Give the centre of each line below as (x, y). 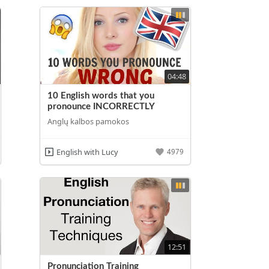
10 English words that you (101, 95)
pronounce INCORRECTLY (101, 106)
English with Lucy (87, 152)
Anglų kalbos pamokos (89, 122)
